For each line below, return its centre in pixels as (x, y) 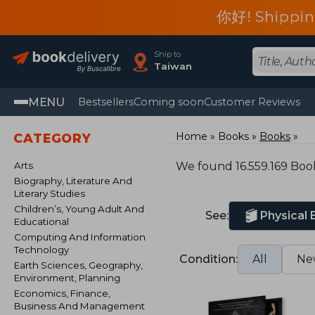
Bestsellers (106, 102)
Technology (41, 250)
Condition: (208, 259)
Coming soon (169, 102)
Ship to (168, 54)
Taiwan (173, 66)
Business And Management (79, 306)
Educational (41, 221)
